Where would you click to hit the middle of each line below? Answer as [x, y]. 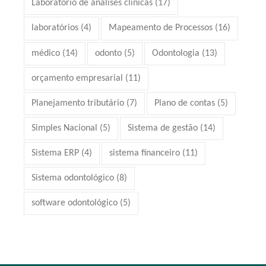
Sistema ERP [56, 153]
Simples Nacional [65, 128]
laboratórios [55, 28]
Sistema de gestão [163, 128]
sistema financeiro [145, 153]
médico [46, 53]
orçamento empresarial [77, 78]
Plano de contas [185, 103]
